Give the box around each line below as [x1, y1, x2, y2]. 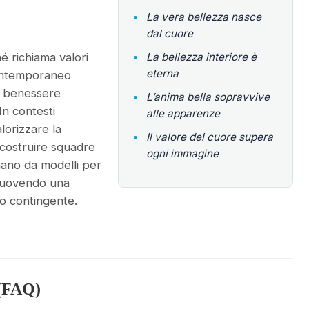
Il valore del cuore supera [146, 130, 274, 143]
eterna [146, 67, 179, 80]
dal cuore [146, 27, 194, 40]
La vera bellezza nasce [146, 10, 262, 23]
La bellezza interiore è [146, 50, 257, 63]
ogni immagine [146, 147, 219, 160]
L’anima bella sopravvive [146, 90, 270, 103]
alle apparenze [146, 107, 221, 120]
